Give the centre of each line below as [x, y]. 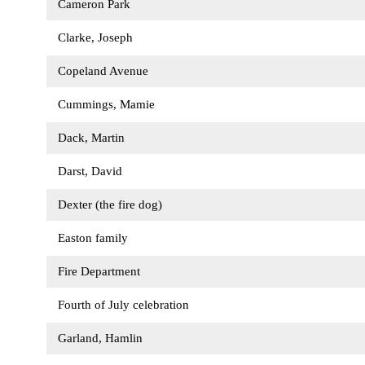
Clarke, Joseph [97, 37]
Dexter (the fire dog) [112, 204]
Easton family [95, 238]
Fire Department [101, 271]
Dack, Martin [93, 138]
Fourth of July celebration [125, 305]
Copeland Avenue [105, 71]
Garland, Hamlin [102, 338]
